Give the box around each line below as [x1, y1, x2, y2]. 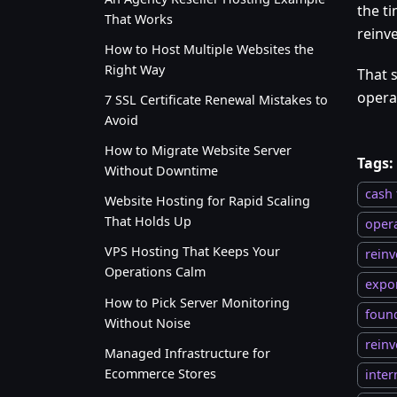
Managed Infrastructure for [105, 344, 270, 362]
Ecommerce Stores [105, 364, 216, 382]
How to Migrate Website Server [105, 142, 292, 160]
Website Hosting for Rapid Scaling [105, 192, 310, 210]
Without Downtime [105, 162, 218, 180]
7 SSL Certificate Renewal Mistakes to [105, 90, 328, 108]
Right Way [105, 60, 165, 78]
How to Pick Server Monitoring [105, 293, 290, 311]
